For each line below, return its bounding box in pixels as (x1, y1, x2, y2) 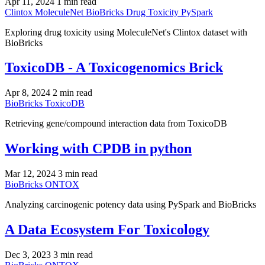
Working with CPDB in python (5, 141, 192, 157)
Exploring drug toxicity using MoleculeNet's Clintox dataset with (5, 27, 247, 37)
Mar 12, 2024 (5, 169, 56, 179)
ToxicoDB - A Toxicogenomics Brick (5, 60, 223, 76)
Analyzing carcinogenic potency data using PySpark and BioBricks (5, 199, 256, 210)
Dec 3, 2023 (5, 249, 51, 260)
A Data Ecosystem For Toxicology (5, 222, 209, 238)
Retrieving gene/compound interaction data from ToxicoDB (5, 118, 227, 129)
